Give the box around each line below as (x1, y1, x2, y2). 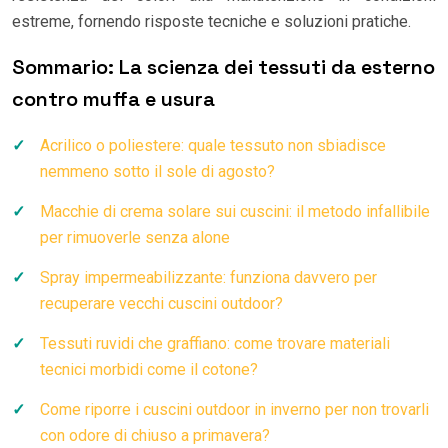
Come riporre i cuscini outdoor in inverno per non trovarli (40, 399, 429, 419)
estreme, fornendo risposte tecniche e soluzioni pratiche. (12, 11, 411, 31)
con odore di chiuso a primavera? (40, 425, 270, 445)
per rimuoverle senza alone (40, 227, 230, 247)
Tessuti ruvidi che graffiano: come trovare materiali (40, 333, 390, 353)
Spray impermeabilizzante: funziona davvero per (40, 267, 377, 287)
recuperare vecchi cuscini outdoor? (40, 293, 283, 313)
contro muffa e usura (12, 85, 215, 112)
